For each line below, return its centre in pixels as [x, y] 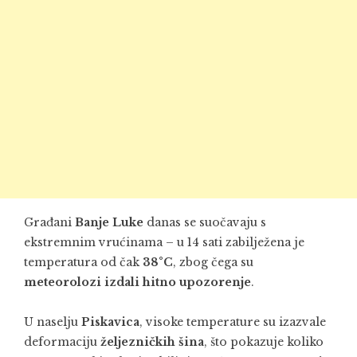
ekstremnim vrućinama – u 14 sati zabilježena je [164, 243]
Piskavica [110, 322]
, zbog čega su [213, 263]
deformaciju [62, 342]
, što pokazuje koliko [264, 342]
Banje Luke [109, 223]
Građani [49, 223]
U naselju [53, 322]
